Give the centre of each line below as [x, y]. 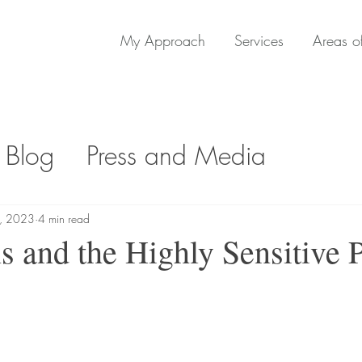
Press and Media [176, 156]
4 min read [64, 218]
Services [259, 40]
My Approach [163, 40]
